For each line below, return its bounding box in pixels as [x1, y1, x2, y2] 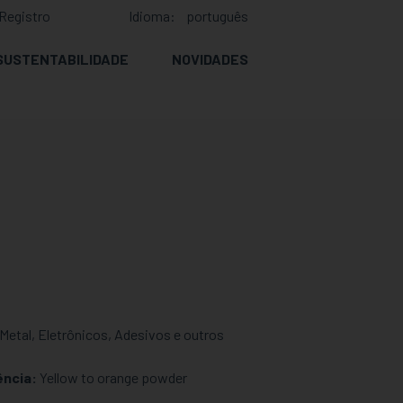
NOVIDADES [172, 50, 248, 67]
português [186, 7, 248, 24]
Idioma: [129, 7, 175, 24]
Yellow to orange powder [39, 369, 187, 386]
